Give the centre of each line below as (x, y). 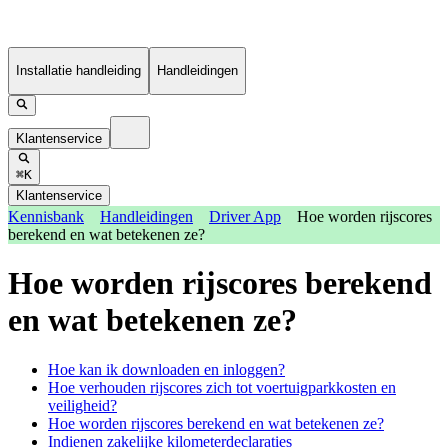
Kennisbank (46, 216)
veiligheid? (82, 405)
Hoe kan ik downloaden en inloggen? (166, 369)
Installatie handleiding (78, 71)
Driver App (245, 216)
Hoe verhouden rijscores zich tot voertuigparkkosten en (222, 387)
